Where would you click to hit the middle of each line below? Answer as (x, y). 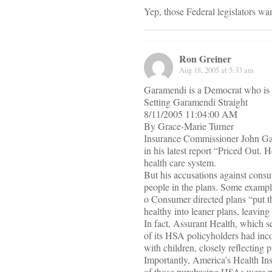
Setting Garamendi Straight (196, 102)
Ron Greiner (205, 59)
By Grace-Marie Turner (189, 126)
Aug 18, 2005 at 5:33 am (216, 70)
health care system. (180, 163)
